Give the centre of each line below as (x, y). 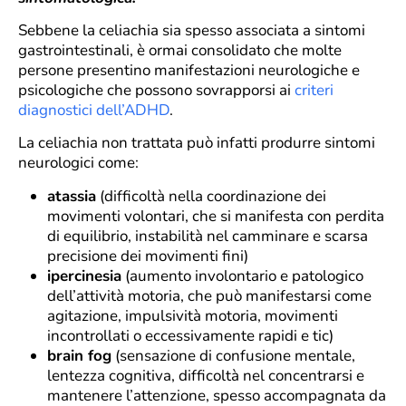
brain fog (79, 355)
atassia (72, 196)
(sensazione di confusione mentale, (233, 355)
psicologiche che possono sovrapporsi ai (156, 90)
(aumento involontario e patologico (242, 275)
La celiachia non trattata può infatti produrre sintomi (197, 143)
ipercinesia (84, 275)
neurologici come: (78, 163)
